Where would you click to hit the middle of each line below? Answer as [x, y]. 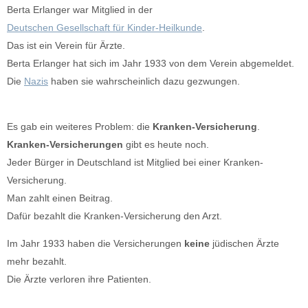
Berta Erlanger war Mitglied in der [80, 9]
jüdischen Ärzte [244, 244]
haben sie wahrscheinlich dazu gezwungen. [144, 81]
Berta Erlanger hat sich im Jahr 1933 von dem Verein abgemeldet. [151, 63]
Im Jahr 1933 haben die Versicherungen [96, 244]
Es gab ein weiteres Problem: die [80, 126]
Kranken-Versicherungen [65, 144]
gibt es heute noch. [166, 144]
